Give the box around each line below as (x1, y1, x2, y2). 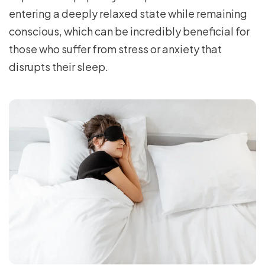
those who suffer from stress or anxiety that (9, 42, 222, 56)
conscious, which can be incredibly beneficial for (9, 24, 250, 38)
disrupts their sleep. (9, 60, 108, 73)
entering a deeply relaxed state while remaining (9, 7, 247, 20)
